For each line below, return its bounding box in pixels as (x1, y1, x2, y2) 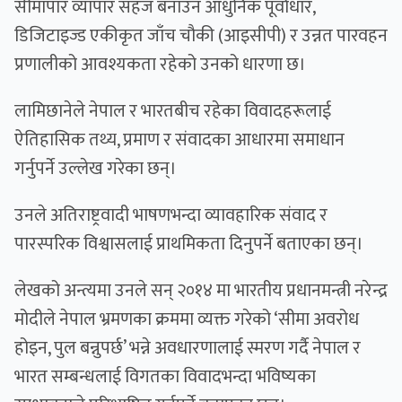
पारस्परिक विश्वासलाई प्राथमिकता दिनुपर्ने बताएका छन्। (14, 229, 363, 260)
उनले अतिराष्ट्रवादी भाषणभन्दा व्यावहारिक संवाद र (14, 200, 328, 232)
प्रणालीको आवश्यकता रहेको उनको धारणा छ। (14, 49, 306, 81)
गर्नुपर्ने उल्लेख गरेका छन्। (14, 153, 177, 185)
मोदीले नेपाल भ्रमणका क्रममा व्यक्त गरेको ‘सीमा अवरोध (14, 304, 359, 336)
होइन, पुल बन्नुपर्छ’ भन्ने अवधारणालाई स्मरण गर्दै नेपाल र (14, 333, 361, 364)
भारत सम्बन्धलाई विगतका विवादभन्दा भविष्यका (14, 362, 316, 393)
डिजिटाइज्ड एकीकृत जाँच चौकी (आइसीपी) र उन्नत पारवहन (14, 21, 388, 52)
